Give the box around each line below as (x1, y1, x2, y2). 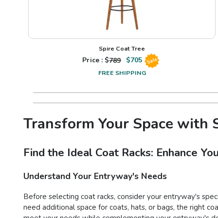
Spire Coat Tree (99, 44, 145, 53)
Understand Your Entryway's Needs (23, 170, 167, 182)
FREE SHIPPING (98, 69, 146, 77)
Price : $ (82, 55, 109, 65)
